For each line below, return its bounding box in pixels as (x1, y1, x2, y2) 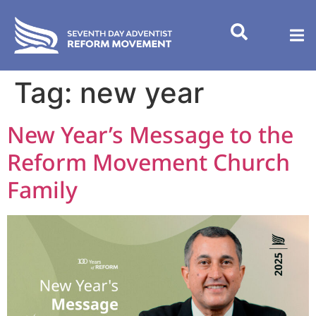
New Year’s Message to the (7, 119, 293, 150)
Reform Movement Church (7, 147, 290, 177)
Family (7, 174, 78, 205)
